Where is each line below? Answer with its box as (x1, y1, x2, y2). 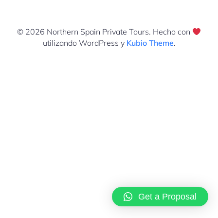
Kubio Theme (126, 38, 174, 48)
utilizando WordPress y (42, 38, 127, 48)
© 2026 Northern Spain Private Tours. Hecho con (17, 27, 192, 36)
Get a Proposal (138, 191, 197, 201)
